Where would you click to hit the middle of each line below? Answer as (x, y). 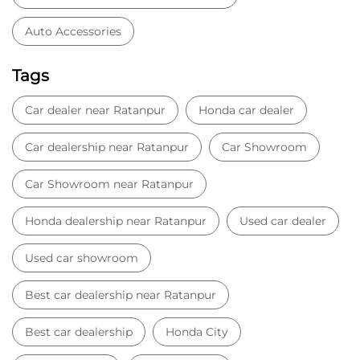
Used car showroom (82, 258)
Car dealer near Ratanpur (95, 110)
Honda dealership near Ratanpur (116, 221)
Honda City (197, 331)
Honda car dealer (246, 110)
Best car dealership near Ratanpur (121, 295)
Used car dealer (283, 221)
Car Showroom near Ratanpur (109, 184)
